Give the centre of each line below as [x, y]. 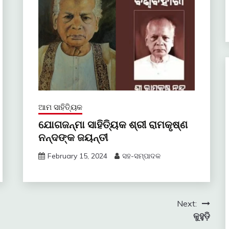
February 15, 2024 [77, 156]
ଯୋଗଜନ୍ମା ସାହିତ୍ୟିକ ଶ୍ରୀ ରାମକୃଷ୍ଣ [113, 124]
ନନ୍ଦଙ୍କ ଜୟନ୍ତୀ [73, 137]
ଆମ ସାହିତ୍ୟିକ [60, 107]
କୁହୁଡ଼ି [201, 215]
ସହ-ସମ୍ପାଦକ [141, 156]
